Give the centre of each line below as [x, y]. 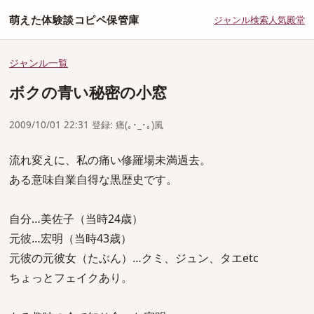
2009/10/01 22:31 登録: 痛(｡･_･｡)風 [86, 125]
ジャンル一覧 [39, 63]
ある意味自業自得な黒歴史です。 [93, 179]
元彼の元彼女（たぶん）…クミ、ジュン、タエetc [134, 258]
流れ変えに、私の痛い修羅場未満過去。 [110, 160]
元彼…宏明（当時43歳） [70, 238]
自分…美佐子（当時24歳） [76, 219]
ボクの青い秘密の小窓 [88, 92]
